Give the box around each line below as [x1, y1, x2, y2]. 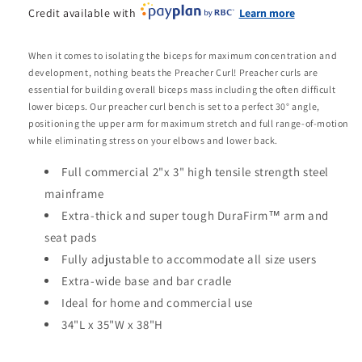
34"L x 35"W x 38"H [61, 316, 163, 332]
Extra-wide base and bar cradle [61, 272, 232, 288]
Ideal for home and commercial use [61, 294, 253, 310]
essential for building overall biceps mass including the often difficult [28, 82, 336, 95]
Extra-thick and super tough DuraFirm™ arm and [61, 207, 329, 223]
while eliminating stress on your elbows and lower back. [28, 133, 279, 146]
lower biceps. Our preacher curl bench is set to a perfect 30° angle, [28, 99, 320, 112]
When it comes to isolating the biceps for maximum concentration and [28, 48, 338, 61]
